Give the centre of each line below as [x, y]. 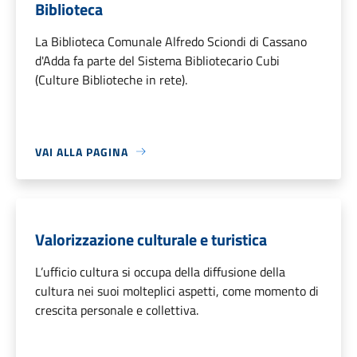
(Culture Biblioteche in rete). [111, 79]
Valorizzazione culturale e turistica [151, 239]
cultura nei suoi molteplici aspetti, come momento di [177, 290]
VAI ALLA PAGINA [82, 151]
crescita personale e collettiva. [117, 310]
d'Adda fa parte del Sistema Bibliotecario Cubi [157, 60]
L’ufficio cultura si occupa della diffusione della [160, 271]
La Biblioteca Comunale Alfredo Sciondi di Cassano [171, 41]
